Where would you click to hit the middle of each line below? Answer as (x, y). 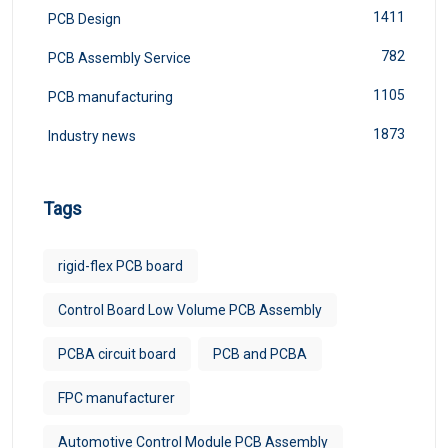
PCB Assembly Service (119, 58)
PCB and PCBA (260, 354)
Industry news (92, 136)
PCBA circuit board (117, 354)
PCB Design (84, 19)
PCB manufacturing (110, 97)
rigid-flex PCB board (120, 266)
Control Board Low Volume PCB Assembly (190, 310)
